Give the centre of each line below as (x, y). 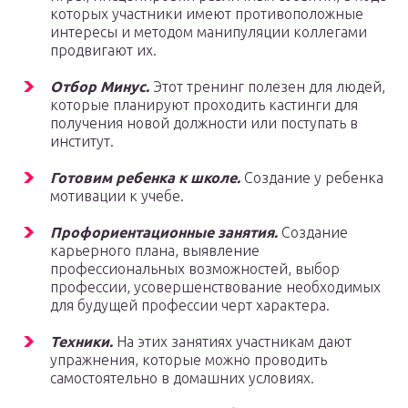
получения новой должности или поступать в (204, 123)
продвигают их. (103, 51)
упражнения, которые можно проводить (189, 360)
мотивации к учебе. (117, 196)
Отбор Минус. (100, 87)
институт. (82, 142)
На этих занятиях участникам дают (232, 342)
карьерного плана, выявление (155, 251)
